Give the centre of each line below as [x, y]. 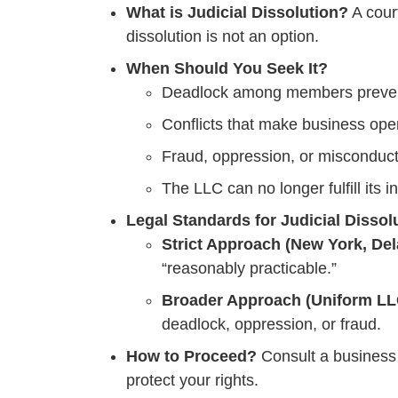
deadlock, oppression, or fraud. [271, 325]
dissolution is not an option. [223, 37]
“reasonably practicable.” [249, 269]
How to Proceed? [191, 357]
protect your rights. [192, 381]
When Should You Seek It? [227, 69]
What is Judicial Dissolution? [237, 13]
